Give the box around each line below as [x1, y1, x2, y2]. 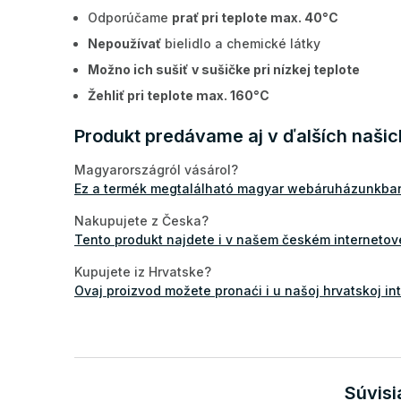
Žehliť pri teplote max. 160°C [88, 87, 269, 103]
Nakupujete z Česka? [74, 213, 209, 229]
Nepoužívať [88, 35, 161, 51]
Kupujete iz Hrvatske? [74, 264, 211, 280]
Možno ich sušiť [88, 61, 188, 77]
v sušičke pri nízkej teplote [192, 61, 360, 77]
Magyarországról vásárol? [74, 162, 238, 178]
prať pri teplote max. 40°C [172, 9, 338, 25]
